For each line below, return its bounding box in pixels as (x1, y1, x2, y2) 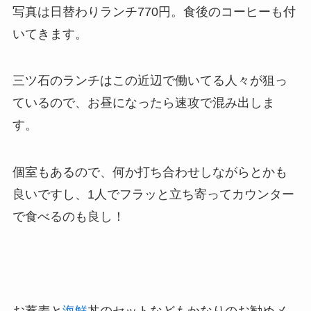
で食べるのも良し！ (12, 210, 125, 224)
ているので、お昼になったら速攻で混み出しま (12, 96, 275, 110)
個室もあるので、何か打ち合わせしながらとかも (12, 165, 287, 180)
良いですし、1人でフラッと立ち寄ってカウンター (12, 187, 294, 202)
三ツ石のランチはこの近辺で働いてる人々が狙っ (12, 74, 287, 88)
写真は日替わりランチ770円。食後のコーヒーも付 (12, 4, 296, 19)
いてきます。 (12, 26, 87, 41)
